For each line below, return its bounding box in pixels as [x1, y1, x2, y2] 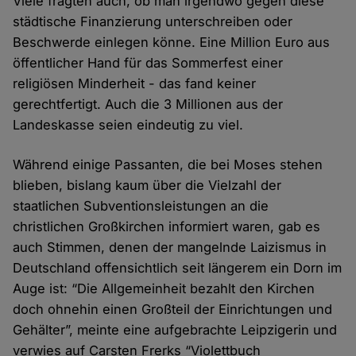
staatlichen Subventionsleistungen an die [13, 198, 269, 215]
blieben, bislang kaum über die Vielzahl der [13, 177, 282, 194]
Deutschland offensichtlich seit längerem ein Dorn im [13, 260, 342, 277]
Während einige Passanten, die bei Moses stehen [13, 157, 323, 173]
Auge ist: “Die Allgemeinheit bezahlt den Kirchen [13, 281, 315, 297]
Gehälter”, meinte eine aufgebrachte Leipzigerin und [13, 322, 338, 339]
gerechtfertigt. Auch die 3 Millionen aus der [13, 96, 284, 113]
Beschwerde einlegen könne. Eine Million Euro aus [13, 34, 331, 51]
